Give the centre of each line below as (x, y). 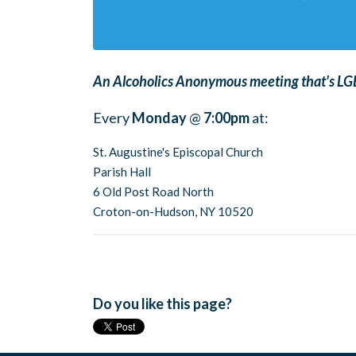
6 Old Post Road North (153, 192)
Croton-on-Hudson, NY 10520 (173, 211)
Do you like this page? (163, 304)
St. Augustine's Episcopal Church (178, 152)
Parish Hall (122, 172)
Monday (159, 118)
